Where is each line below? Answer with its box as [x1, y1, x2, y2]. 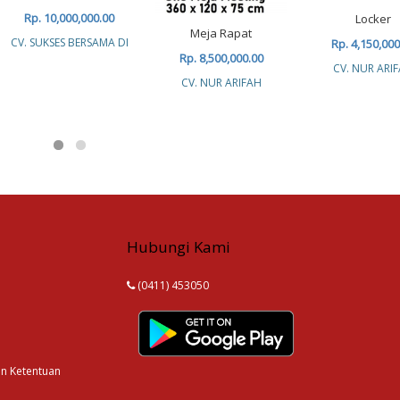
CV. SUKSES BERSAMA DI [10, 35, 129, 51]
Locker [354, 11, 391, 28]
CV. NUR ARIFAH [180, 74, 262, 90]
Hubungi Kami [126, 237, 230, 257]
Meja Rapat [190, 24, 252, 41]
